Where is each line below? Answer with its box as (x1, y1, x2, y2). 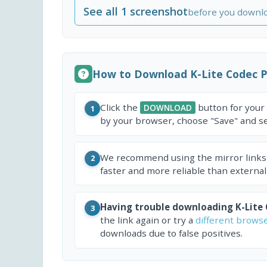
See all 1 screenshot (83, 4, 188, 18)
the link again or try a (100, 214, 195, 226)
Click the (100, 101, 140, 114)
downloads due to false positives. (100, 227, 243, 240)
